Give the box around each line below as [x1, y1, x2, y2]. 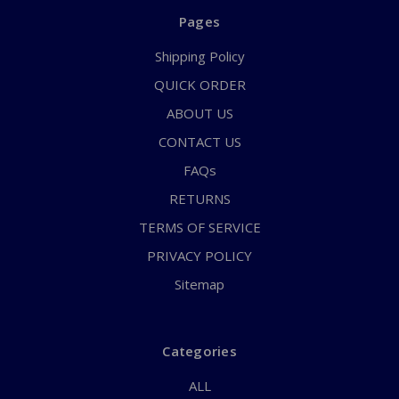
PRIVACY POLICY [147, 247, 252, 265]
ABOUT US [166, 104, 233, 123]
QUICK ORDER [153, 76, 246, 94]
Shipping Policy [154, 47, 245, 66]
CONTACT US [158, 133, 241, 151]
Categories [162, 342, 237, 361]
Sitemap [175, 275, 224, 294]
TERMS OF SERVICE [138, 218, 261, 237]
